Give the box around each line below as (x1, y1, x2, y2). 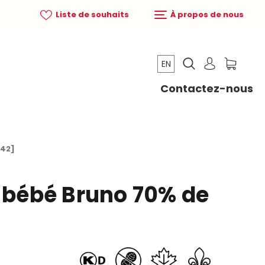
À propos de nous (169, 9, 244, 20)
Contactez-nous (160, 81, 253, 96)
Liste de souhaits (54, 9, 129, 20)
